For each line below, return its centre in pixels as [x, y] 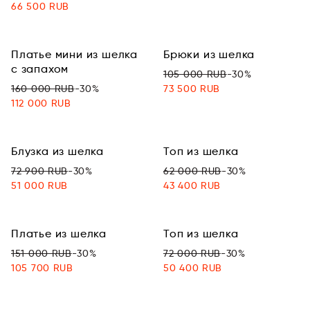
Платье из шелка [59, 234]
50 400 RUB [193, 268]
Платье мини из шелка [75, 54]
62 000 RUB [192, 171]
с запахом [40, 69]
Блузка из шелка [57, 151]
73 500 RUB [192, 89]
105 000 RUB [195, 74]
